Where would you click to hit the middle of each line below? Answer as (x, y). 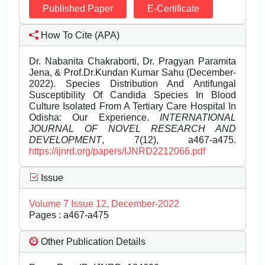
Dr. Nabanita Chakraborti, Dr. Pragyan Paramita (132, 62)
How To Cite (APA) (79, 35)
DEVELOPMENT (65, 140)
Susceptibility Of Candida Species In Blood (132, 95)
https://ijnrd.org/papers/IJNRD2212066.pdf (117, 151)
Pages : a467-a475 (69, 215)
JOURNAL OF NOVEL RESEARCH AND (132, 129)
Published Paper (78, 9)
